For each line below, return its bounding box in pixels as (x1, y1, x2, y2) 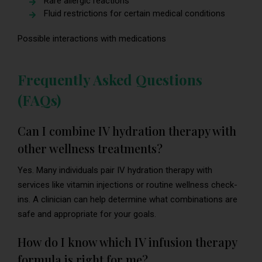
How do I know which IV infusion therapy (18, 233, 237, 250)
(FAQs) (18, 90, 61, 109)
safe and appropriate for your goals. (18, 208, 156, 219)
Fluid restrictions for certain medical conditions (44, 8, 225, 19)
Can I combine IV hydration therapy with (18, 122, 236, 139)
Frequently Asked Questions (18, 70, 202, 89)
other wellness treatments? (18, 140, 163, 156)
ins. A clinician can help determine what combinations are (18, 194, 237, 205)
